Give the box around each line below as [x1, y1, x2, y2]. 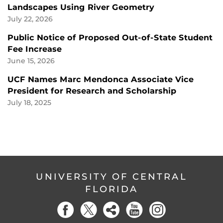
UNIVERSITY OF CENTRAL [36, 171, 187, 182]
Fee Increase [7, 44, 64, 54]
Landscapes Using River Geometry [7, 2, 154, 12]
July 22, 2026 [7, 14, 53, 23]
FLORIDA [85, 184, 138, 195]
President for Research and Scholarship [7, 86, 176, 96]
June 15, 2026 [7, 56, 55, 65]
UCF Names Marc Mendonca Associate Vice [7, 74, 194, 84]
